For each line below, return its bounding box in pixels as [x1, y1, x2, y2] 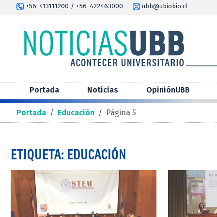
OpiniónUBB [146, 85, 190, 95]
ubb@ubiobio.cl [140, 2, 187, 10]
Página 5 [106, 108, 136, 118]
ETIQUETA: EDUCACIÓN [11, 146, 126, 163]
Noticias [87, 85, 118, 95]
